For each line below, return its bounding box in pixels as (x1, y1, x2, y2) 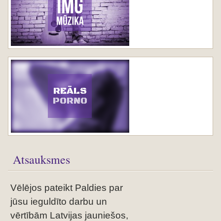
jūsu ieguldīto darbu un (10, 196, 107, 207)
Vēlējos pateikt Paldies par (10, 183, 123, 193)
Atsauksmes (13, 151, 70, 168)
